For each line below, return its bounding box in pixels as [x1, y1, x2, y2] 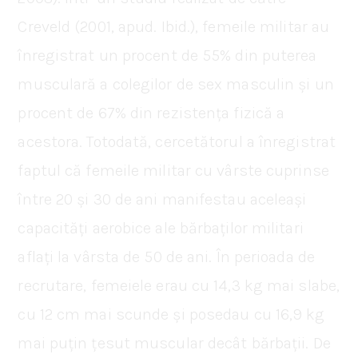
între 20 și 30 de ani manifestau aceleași [18, 189, 307, 209]
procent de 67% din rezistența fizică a [18, 103, 285, 122]
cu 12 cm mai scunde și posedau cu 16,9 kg [18, 304, 325, 324]
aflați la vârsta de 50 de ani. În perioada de [18, 247, 315, 266]
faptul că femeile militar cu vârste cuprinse [18, 161, 329, 180]
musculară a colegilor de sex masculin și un [18, 74, 334, 93]
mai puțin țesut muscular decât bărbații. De [18, 333, 331, 352]
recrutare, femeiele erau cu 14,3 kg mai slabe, [18, 276, 340, 295]
